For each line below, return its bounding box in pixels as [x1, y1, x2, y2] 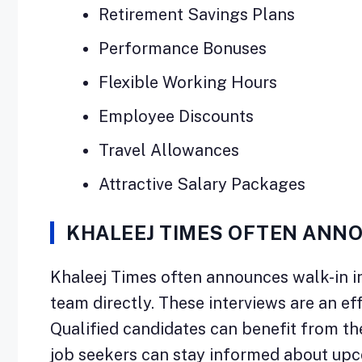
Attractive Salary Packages [99, 175, 305, 195]
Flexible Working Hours [99, 73, 277, 93]
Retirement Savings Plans [99, 5, 295, 25]
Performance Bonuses [99, 39, 267, 59]
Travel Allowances [99, 141, 239, 161]
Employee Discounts [99, 107, 254, 127]
